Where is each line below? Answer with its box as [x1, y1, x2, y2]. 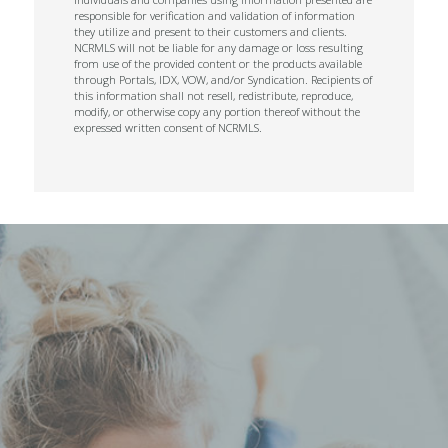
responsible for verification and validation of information [74, 8, 356, 23]
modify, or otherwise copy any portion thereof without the [74, 104, 361, 119]
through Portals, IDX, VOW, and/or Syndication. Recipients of [74, 72, 373, 87]
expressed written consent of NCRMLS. [74, 120, 263, 135]
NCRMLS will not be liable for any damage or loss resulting [74, 40, 364, 55]
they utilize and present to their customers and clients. [74, 24, 348, 39]
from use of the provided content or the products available [74, 56, 363, 71]
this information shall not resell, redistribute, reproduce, [74, 88, 354, 103]
